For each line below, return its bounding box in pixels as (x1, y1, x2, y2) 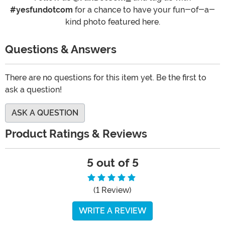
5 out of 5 (86, 156, 139, 170)
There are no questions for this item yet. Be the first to (5, 73, 206, 83)
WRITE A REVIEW (79, 206, 146, 216)
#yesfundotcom (10, 5, 73, 15)
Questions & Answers (5, 43, 119, 56)
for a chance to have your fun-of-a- (73, 5, 215, 15)
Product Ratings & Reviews (5, 128, 147, 141)
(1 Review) (93, 185, 132, 195)
